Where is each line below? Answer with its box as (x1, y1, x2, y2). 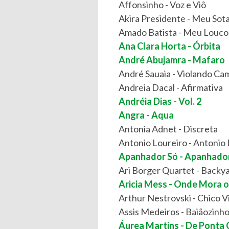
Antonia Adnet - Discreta (119, 123, 218, 134)
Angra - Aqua (119, 109, 174, 121)
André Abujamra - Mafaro (119, 54, 225, 65)
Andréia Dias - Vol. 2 (119, 96, 201, 107)
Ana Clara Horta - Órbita (119, 40, 220, 52)
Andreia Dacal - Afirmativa (119, 82, 223, 93)
